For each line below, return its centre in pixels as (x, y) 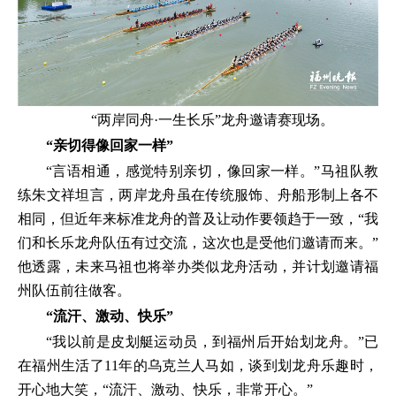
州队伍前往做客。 (74, 291)
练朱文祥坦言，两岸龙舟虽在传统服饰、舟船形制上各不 (198, 195)
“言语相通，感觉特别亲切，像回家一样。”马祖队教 (212, 171)
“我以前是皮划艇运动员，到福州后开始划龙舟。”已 (212, 342)
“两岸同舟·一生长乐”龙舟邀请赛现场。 (212, 120)
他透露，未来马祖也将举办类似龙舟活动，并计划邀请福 (198, 267)
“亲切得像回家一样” (110, 146)
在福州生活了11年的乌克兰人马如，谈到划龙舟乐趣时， (198, 366)
